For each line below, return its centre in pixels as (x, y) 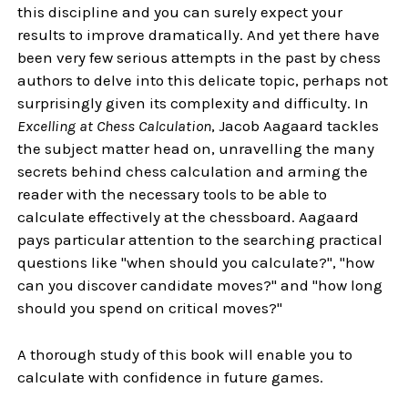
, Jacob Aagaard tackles (296, 126)
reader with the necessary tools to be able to (173, 194)
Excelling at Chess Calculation (115, 126)
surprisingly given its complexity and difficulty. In (194, 103)
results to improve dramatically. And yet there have (199, 35)
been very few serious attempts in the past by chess (199, 57)
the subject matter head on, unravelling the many (196, 148)
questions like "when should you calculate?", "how (196, 262)
